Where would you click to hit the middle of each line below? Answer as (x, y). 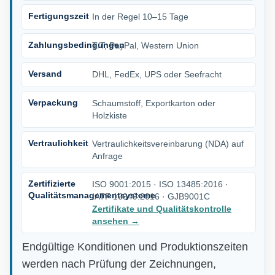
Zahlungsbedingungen (76, 45)
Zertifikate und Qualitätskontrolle (162, 208)
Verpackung (53, 102)
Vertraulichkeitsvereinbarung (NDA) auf (168, 143)
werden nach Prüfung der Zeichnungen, (119, 264)
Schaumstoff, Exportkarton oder (154, 103)
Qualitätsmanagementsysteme (92, 195)
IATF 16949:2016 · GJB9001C (151, 196)
